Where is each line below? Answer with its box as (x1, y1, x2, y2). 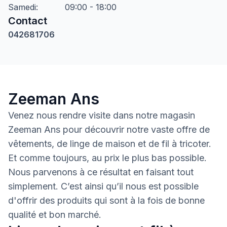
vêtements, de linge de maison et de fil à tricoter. (8, 138, 211, 149)
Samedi (8, 2, 36, 12)
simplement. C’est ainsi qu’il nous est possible (8, 181, 199, 192)
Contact (8, 15, 47, 27)
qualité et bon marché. (8, 209, 101, 220)
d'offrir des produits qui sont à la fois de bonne (8, 195, 205, 206)
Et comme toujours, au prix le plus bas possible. (8, 153, 207, 163)
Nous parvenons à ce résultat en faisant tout (8, 167, 194, 177)
